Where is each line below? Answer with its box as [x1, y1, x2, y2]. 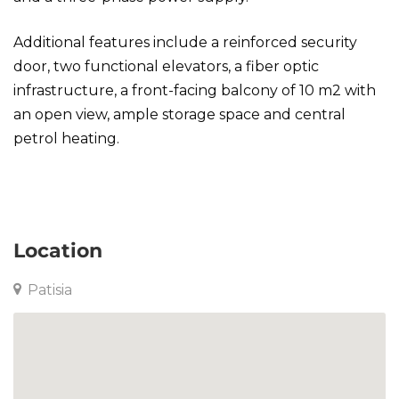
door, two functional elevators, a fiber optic [13, 58, 319, 75]
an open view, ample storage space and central [13, 106, 346, 123]
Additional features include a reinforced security [13, 34, 357, 51]
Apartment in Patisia [13, 175, 157, 192]
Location [13, 239, 102, 263]
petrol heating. [13, 130, 119, 147]
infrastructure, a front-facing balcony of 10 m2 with [13, 82, 376, 99]
